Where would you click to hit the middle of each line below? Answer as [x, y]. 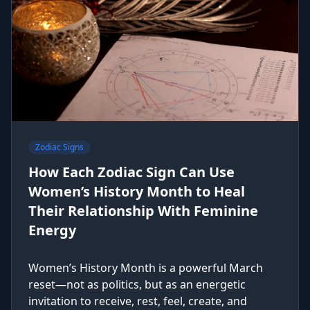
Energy [52, 230]
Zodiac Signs [60, 147]
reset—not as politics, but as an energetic [137, 284]
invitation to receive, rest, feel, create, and [138, 301]
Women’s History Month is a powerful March [146, 268]
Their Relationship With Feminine [143, 211]
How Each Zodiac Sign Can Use [131, 172]
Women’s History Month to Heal [137, 191]
